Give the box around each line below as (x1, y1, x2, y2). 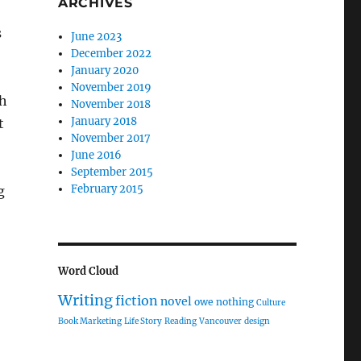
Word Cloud (57, 263, 118, 278)
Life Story (123, 316, 162, 327)
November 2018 (71, 97, 151, 111)
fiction (114, 293, 158, 309)
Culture (255, 297, 285, 309)
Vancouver (198, 316, 242, 327)
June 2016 (71, 147, 122, 162)
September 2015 (71, 164, 154, 179)
